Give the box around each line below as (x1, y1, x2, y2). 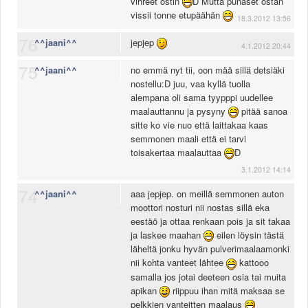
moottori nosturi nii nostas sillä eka (131, 201, 269, 214)
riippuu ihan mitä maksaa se (170, 283, 285, 297)
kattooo (236, 256, 269, 269)
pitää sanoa (239, 104, 287, 118)
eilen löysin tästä (214, 228, 284, 242)
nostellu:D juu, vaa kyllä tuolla (131, 77, 250, 91)
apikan (131, 283, 159, 297)
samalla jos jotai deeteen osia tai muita (131, 269, 286, 283)
